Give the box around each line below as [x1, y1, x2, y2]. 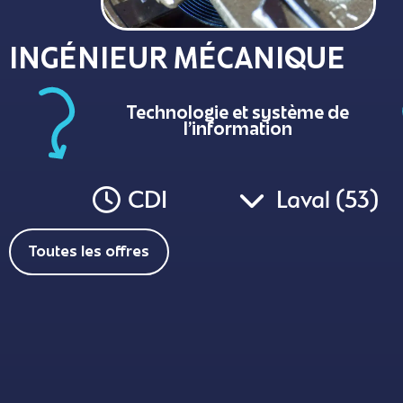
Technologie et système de [127, 105, 350, 123]
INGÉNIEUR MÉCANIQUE [9, 47, 345, 76]
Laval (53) [276, 185, 380, 214]
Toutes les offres [29, 246, 149, 261]
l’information [184, 121, 293, 139]
